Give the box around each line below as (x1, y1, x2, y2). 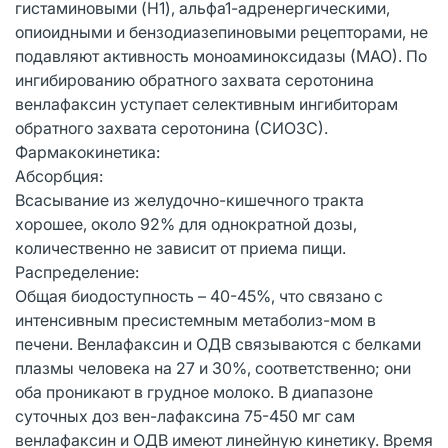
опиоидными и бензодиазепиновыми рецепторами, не (15, 21, 428, 42)
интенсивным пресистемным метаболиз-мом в (15, 309, 376, 330)
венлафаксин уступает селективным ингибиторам (15, 93, 398, 114)
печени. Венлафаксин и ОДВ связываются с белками (15, 333, 421, 354)
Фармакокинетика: (15, 141, 160, 162)
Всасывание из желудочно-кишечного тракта (15, 189, 364, 210)
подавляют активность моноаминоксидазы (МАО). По (15, 45, 427, 66)
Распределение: (15, 261, 139, 282)
